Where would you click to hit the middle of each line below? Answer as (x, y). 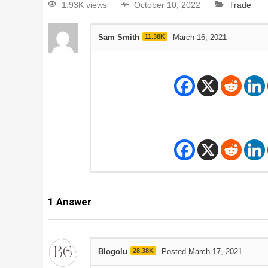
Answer (72, 202)
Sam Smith (118, 38)
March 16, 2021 (200, 38)
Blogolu (112, 252)
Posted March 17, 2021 (202, 252)
